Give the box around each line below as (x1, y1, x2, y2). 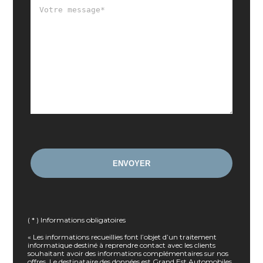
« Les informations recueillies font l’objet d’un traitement (28, 232, 217, 242)
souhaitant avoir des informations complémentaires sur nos (28, 249, 229, 258)
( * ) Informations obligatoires (28, 215, 126, 225)
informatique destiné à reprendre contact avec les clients (28, 241, 216, 250)
